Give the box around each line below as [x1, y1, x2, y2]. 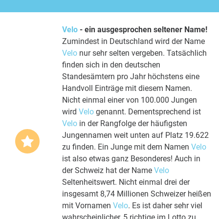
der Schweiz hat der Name [62, 165, 154, 175]
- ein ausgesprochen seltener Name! [78, 24, 207, 34]
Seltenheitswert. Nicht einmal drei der [62, 177, 190, 187]
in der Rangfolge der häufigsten [77, 118, 187, 128]
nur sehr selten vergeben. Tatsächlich [77, 48, 207, 58]
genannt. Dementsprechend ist [94, 107, 201, 116]
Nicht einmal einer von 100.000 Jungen [62, 95, 197, 105]
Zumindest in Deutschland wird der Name [62, 36, 205, 46]
